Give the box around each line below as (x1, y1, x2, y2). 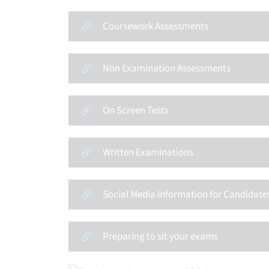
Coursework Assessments (103, 19, 208, 34)
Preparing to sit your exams (103, 229, 218, 244)
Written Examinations (103, 145, 193, 160)
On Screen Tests (103, 103, 169, 118)
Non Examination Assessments (103, 61, 231, 76)
